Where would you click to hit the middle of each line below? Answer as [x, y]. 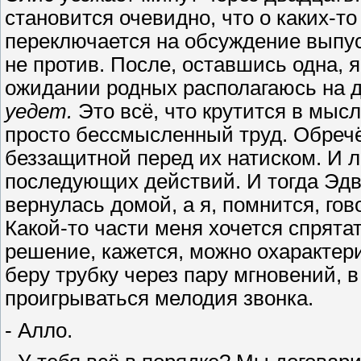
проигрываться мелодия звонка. [159, 298]
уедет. [39, 111]
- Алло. [39, 330]
